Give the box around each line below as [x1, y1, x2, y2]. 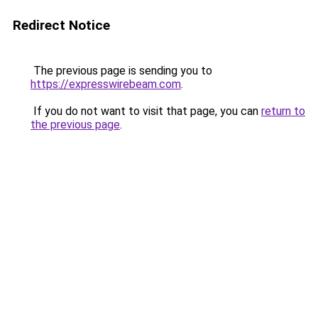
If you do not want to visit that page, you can [31, 104, 261, 118]
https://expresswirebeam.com [31, 77, 181, 91]
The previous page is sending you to [31, 64, 212, 77]
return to [261, 104, 305, 118]
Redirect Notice [13, 17, 110, 33]
